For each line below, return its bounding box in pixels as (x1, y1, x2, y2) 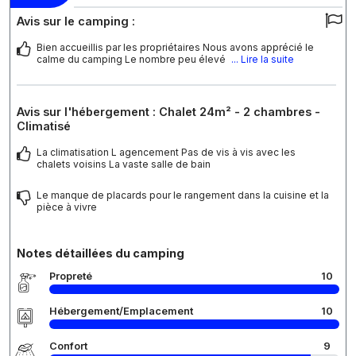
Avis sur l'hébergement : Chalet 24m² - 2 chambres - (17, 105, 320, 119)
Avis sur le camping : (17, 14, 135, 29)
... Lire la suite (231, 53, 294, 66)
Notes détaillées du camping (17, 246, 184, 261)
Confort (49, 340, 87, 353)
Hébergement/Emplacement (49, 305, 193, 318)
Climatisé (17, 119, 71, 133)
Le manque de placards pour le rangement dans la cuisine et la (37, 189, 329, 202)
